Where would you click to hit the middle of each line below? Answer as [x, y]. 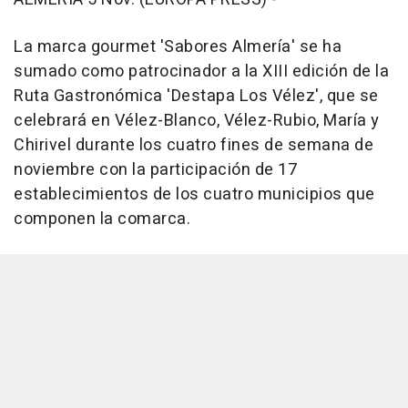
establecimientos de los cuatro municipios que [194, 195]
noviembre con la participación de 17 [155, 170]
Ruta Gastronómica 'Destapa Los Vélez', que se [196, 97]
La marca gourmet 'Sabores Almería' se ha [178, 47]
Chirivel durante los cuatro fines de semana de [194, 146]
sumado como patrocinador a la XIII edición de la [201, 72]
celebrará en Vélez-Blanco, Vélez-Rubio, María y [197, 121]
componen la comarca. [102, 219]
